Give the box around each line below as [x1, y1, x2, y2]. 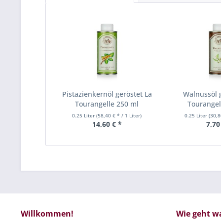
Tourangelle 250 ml [75, 99, 139, 109]
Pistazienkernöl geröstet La [62, 89, 152, 99]
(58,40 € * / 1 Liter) [96, 112, 142, 119]
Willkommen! [21, 208, 74, 219]
